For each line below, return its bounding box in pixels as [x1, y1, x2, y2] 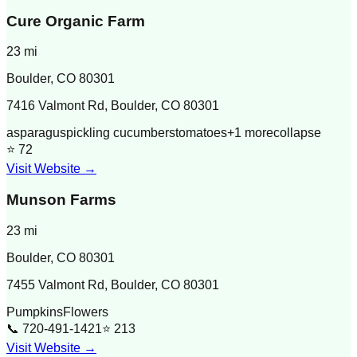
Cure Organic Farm [6, 12, 145, 29]
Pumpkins [6, 304, 63, 319]
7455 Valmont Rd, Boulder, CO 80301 [6, 277, 219, 292]
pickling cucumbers [66, 126, 175, 140]
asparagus [6, 126, 66, 140]
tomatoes [175, 126, 227, 140]
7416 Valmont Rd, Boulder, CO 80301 [6, 99, 219, 113]
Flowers [63, 304, 108, 319]
